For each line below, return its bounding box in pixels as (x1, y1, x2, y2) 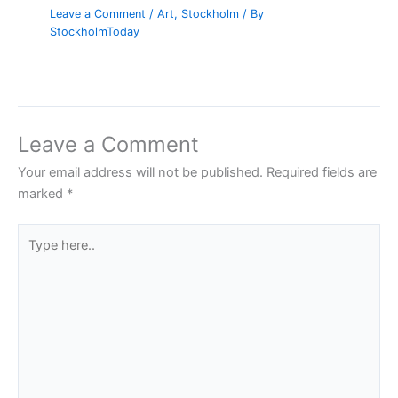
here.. (17, 247, 51, 264)
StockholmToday (50, 24, 140, 38)
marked (18, 186, 67, 203)
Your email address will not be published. (18, 164, 263, 181)
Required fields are (267, 164, 377, 181)
